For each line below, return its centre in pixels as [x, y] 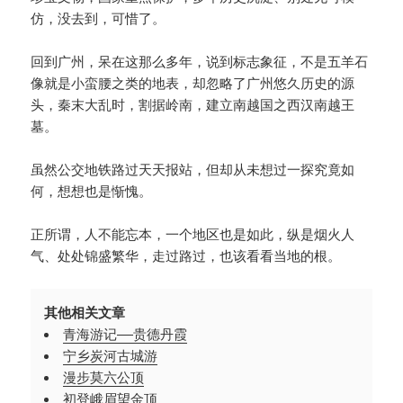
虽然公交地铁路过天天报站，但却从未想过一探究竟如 [193, 170]
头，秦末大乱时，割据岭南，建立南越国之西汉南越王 [193, 106]
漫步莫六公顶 [104, 378]
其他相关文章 [85, 313]
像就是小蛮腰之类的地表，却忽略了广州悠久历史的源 [193, 84]
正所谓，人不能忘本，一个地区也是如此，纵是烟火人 [193, 235]
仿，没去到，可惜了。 [99, 19]
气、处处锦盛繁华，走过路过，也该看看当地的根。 [186, 257]
